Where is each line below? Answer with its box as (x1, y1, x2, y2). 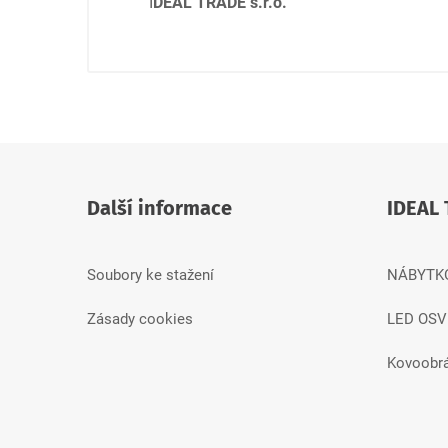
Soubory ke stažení (87, 265, 214, 284)
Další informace (87, 195, 232, 220)
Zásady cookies (87, 309, 193, 328)
